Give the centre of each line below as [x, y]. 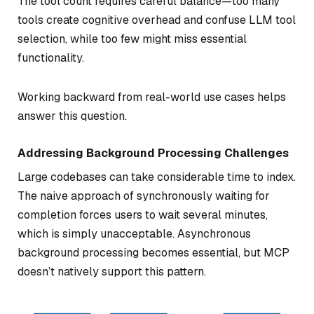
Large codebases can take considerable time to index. [157, 177]
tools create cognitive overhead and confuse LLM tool [157, 20]
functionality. [51, 57]
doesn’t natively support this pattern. [112, 271]
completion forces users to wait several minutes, [143, 214]
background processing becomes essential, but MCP [153, 252]
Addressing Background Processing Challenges [153, 153]
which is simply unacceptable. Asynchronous [134, 233]
